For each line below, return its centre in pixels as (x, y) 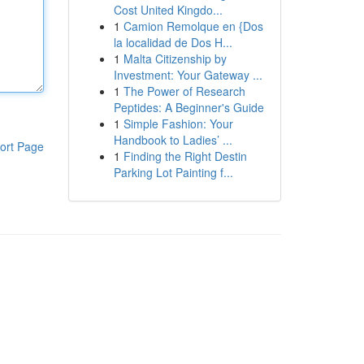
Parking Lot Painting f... (173, 172)
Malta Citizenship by (175, 58)
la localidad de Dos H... (173, 42)
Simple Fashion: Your (178, 123)
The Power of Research (184, 91)
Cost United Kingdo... (168, 10)
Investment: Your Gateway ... (188, 75)
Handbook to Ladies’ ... (173, 140)
